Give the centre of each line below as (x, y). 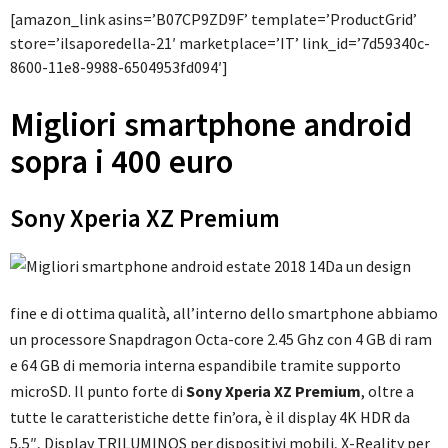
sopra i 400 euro (121, 162)
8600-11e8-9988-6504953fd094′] (119, 67)
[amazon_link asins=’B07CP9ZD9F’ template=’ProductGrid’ (213, 19)
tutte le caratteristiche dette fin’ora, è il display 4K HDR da (210, 417)
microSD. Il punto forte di (98, 391)
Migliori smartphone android (211, 125)
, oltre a (387, 391)
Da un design (368, 266)
